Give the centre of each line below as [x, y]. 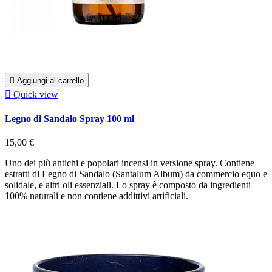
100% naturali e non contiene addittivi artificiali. [97, 196]
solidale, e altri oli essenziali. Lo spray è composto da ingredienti [128, 185]
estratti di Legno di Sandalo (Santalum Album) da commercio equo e [136, 174]
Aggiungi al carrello [50, 80]
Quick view [36, 94]
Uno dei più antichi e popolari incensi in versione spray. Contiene [130, 163]
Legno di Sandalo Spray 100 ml [70, 118]
